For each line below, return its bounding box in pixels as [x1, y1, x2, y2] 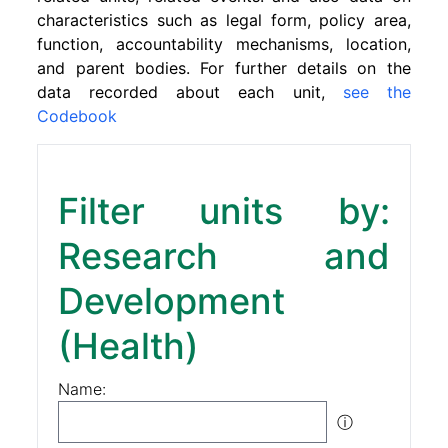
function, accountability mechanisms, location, [37, 34, 411, 54]
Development [58, 279, 286, 323]
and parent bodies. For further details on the [37, 58, 411, 78]
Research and [58, 234, 390, 278]
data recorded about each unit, [37, 82, 343, 102]
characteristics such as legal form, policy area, [37, 10, 411, 30]
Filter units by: [58, 189, 390, 233]
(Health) [58, 324, 200, 368]
